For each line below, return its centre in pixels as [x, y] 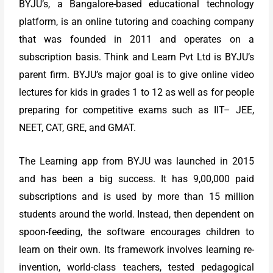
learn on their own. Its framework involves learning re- [136, 249]
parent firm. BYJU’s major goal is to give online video [136, 75]
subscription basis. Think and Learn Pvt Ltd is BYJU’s [136, 57]
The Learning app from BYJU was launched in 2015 [136, 161]
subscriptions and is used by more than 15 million [136, 196]
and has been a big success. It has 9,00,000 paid [136, 179]
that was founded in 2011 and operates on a [136, 40]
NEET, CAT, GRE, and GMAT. [78, 128]
